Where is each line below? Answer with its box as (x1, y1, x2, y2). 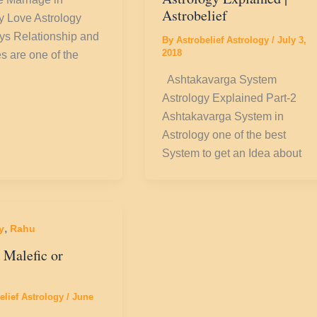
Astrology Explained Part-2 (162, 92, 297, 105)
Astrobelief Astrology (176, 35, 272, 46)
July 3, (277, 35, 307, 46)
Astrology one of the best (162, 129, 287, 142)
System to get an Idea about (162, 147, 302, 160)
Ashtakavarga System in (162, 110, 284, 123)
